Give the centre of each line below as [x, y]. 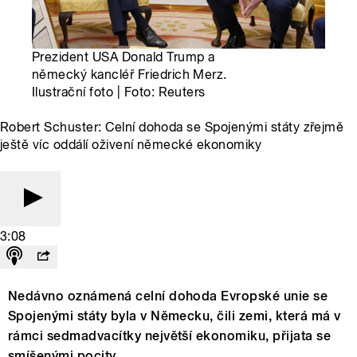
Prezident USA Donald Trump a [124, 57]
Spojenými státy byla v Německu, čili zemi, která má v [175, 316]
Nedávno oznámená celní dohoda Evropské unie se [168, 296]
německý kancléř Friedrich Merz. [129, 75]
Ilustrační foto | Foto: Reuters [119, 92]
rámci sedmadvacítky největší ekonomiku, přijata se [170, 336]
